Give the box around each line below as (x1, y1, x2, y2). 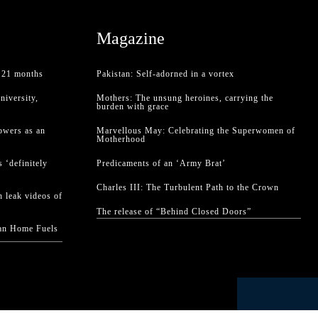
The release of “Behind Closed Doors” (97, 206, 251, 216)
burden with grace (97, 101, 169, 111)
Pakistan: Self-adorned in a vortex (97, 68, 234, 79)
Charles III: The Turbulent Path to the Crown (97, 182, 279, 192)
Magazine (97, 28, 165, 48)
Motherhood (97, 133, 146, 144)
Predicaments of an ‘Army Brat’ (97, 158, 226, 168)
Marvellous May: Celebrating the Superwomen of (97, 125, 295, 136)
